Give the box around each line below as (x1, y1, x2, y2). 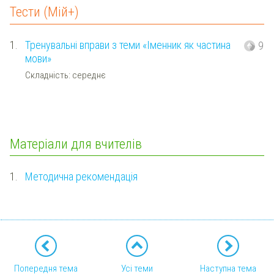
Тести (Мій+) (10, 4, 79, 20)
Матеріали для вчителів (10, 135, 142, 152)
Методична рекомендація (24, 169, 138, 183)
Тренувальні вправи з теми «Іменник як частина (24, 38, 231, 51)
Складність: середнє (24, 70, 106, 81)
